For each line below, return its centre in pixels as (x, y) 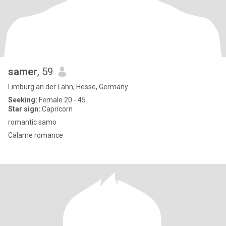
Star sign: (24, 109)
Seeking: (23, 100)
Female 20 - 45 (62, 100)
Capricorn (56, 109)
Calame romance (49, 135)
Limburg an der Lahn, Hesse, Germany (68, 87)
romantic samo (32, 122)
